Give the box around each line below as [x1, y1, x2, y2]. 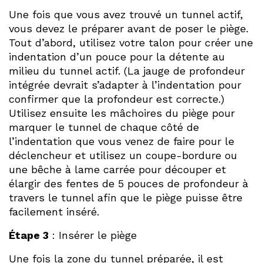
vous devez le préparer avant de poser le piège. [9, 22, 248, 35]
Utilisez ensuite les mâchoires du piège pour [9, 106, 235, 119]
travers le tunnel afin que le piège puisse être [9, 191, 242, 204]
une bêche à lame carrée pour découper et [9, 163, 226, 176]
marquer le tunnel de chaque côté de [9, 120, 199, 133]
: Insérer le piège [49, 228, 137, 241]
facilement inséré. [9, 205, 99, 218]
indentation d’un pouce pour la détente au [9, 50, 225, 63]
